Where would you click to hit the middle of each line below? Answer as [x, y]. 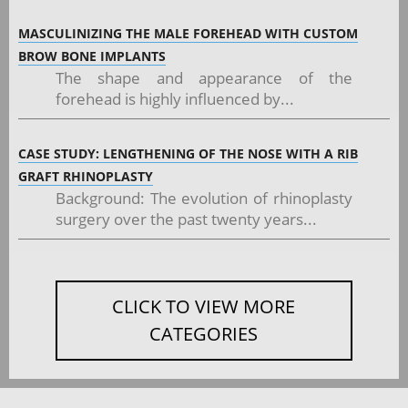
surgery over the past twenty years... [186, 219]
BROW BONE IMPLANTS [92, 56]
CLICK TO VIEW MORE [204, 306]
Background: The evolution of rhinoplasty [204, 198]
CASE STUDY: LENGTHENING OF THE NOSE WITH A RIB [188, 153]
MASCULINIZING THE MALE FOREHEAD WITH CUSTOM [188, 33]
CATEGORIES [204, 333]
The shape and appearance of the [204, 77]
